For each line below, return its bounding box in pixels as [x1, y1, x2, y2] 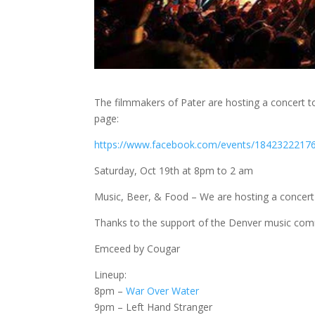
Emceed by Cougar [94, 242, 181, 256]
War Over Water [126, 284, 200, 298]
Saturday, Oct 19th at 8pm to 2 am [94, 164, 254, 178]
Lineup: [94, 268, 127, 282]
